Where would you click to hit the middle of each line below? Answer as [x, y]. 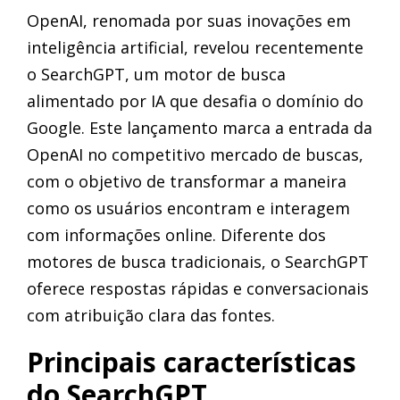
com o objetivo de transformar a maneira [187, 181]
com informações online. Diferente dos [176, 235]
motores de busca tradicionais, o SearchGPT [198, 262]
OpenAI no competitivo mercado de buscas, [195, 154]
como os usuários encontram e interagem [188, 208]
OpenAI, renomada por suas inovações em [189, 21]
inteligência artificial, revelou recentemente [195, 47]
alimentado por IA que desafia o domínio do [195, 101]
